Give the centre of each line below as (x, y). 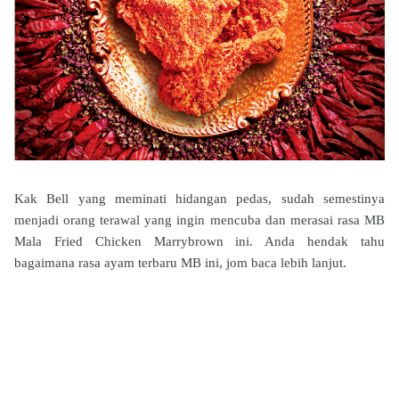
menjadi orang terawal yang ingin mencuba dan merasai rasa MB (199, 220)
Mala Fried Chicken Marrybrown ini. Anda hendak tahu (199, 241)
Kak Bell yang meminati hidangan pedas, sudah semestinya (199, 199)
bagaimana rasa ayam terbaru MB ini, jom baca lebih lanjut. (180, 263)
